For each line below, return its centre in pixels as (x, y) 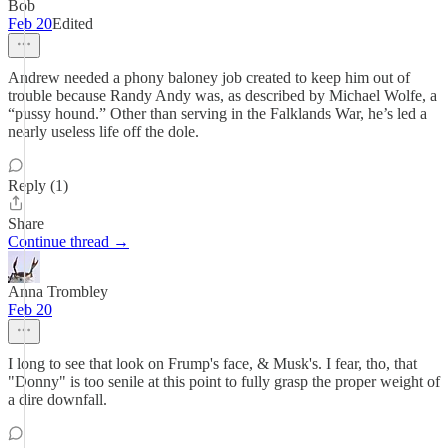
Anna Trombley (58, 291)
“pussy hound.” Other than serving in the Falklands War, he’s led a (217, 113)
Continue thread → (68, 241)
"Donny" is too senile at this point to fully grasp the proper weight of (224, 381)
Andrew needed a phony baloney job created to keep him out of (209, 77)
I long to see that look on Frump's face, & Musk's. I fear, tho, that (212, 363)
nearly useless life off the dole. (103, 131)
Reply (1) (38, 185)
